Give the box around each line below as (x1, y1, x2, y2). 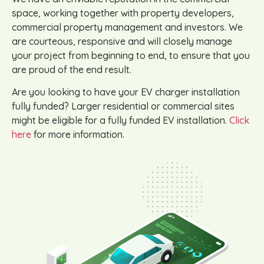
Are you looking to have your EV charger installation (12, 86, 240, 98)
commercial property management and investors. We (12, 21, 243, 33)
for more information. (31, 128, 124, 141)
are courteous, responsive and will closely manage (12, 35, 232, 47)
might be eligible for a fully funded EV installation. (12, 114, 229, 127)
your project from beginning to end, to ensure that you (12, 49, 250, 61)
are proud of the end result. (12, 63, 131, 75)
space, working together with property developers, (12, 6, 234, 19)
